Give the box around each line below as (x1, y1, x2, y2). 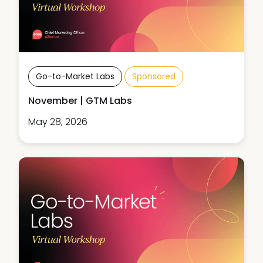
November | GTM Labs (28, 94, 132, 108)
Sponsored (132, 70, 176, 83)
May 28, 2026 (28, 115, 87, 129)
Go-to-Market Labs (36, 70, 114, 83)
